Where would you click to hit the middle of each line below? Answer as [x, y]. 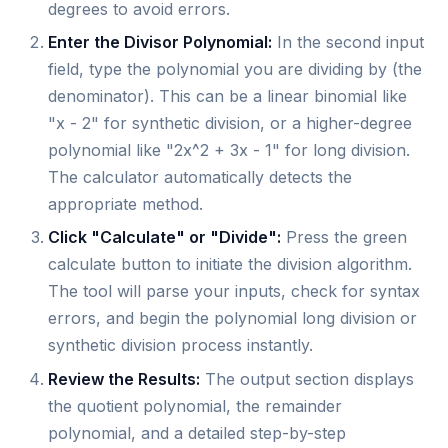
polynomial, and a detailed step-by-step [197, 432]
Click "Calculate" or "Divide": [164, 237]
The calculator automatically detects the [200, 176]
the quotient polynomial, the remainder [195, 405]
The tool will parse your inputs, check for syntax [234, 291]
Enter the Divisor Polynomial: [160, 41]
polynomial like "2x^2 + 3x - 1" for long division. [229, 149]
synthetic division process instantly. [180, 345]
